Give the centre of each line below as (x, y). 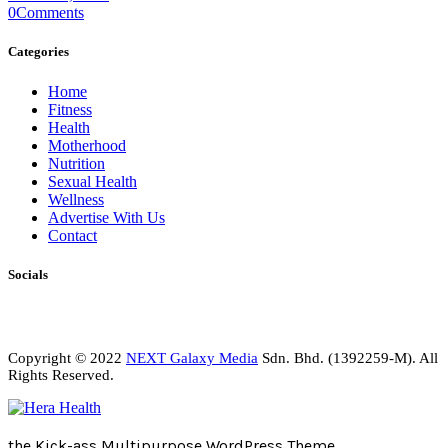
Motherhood (87, 145)
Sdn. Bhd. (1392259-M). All (348, 357)
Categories (38, 52)
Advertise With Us (106, 217)
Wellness (76, 199)
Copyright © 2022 (67, 357)
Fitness (70, 109)
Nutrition (76, 163)
